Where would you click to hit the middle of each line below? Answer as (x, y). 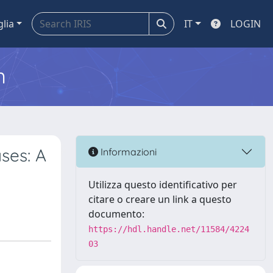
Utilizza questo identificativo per (163, 185)
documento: (116, 214)
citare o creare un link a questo (160, 199)
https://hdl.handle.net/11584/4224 (169, 229)
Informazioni (127, 151)
